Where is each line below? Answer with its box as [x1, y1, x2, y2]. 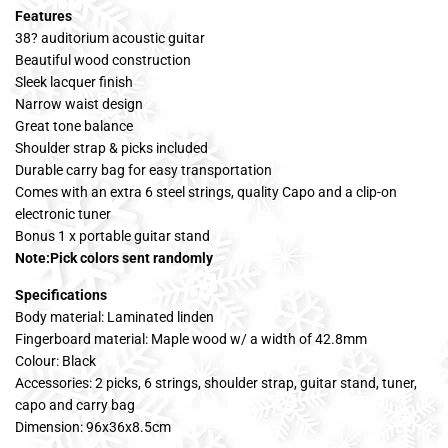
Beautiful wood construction [15, 51, 191, 68]
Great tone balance [15, 117, 133, 134]
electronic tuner [15, 205, 111, 222]
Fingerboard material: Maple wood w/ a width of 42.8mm [15, 330, 367, 347]
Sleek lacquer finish [15, 73, 133, 90]
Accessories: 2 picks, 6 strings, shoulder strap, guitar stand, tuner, [15, 374, 417, 391]
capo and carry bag [15, 396, 135, 413]
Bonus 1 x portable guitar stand [15, 227, 210, 244]
